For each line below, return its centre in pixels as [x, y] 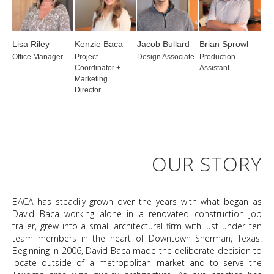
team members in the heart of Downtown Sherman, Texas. [137, 238]
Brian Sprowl [224, 44]
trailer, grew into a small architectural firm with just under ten [137, 226]
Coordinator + [98, 68]
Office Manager [38, 57]
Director [88, 90]
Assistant [214, 68]
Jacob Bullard [163, 44]
